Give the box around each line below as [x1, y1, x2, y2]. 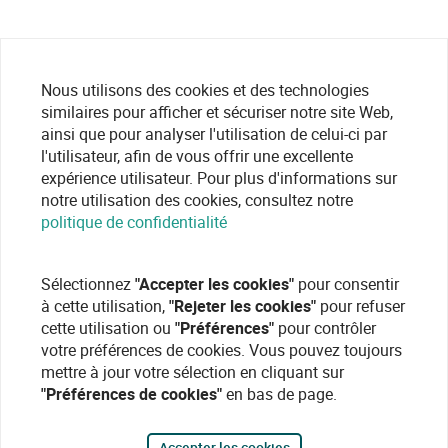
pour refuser [316, 295, 405, 317]
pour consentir [294, 273, 399, 295]
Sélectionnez [41, 273, 135, 295]
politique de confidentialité [41, 211, 227, 233]
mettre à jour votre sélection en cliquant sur [41, 361, 344, 383]
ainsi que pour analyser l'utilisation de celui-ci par [41, 123, 387, 145]
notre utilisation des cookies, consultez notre [41, 189, 353, 211]
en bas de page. [222, 383, 337, 405]
